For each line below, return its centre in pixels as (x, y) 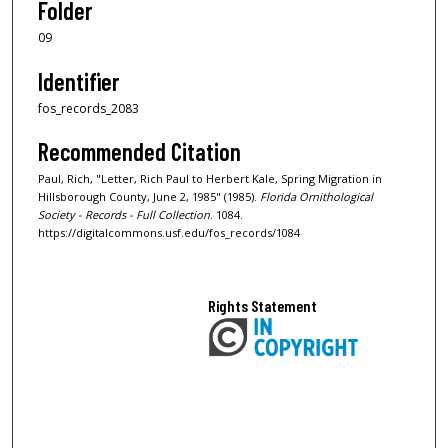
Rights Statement (263, 305)
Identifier (78, 81)
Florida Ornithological (316, 197)
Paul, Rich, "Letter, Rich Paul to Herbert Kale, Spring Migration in (210, 179)
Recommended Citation (139, 152)
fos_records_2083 (88, 108)
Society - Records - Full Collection (124, 215)
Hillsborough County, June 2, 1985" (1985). (149, 197)
